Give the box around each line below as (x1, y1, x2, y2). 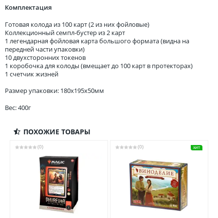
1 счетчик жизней (5, 69, 58, 78)
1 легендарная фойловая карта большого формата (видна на (5, 36, 189, 45)
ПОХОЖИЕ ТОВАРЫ (23, 127, 91, 137)
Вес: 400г (5, 103, 31, 112)
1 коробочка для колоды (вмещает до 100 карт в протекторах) (5, 61, 193, 70)
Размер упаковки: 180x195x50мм (5, 86, 104, 95)
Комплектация (5, 2, 52, 12)
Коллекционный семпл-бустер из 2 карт (5, 28, 125, 37)
